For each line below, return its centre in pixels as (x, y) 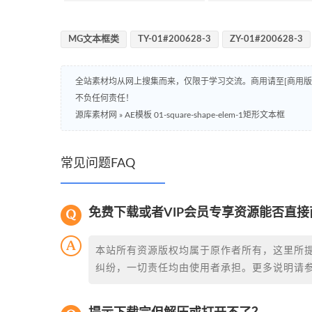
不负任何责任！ (104, 98)
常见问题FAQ (98, 163)
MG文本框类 (94, 39)
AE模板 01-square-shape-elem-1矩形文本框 (205, 115)
